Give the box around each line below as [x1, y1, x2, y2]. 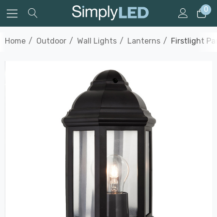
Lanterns [127, 36, 160, 46]
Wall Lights [77, 36, 117, 46]
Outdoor [36, 36, 66, 46]
